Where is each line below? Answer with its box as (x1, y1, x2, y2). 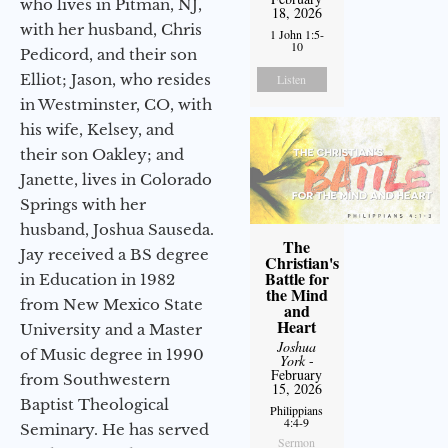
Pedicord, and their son (20, 44, 197, 64)
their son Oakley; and (20, 144, 184, 164)
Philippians (270, 402, 324, 419)
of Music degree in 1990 (20, 344, 204, 364)
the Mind (265, 283, 328, 307)
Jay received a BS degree (20, 244, 209, 264)
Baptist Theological (20, 394, 169, 414)
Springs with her (20, 194, 146, 214)
